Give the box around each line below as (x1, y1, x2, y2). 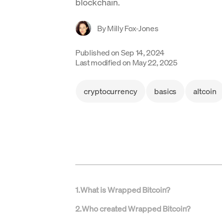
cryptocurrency (84, 86, 137, 97)
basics (154, 86, 177, 97)
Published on (75, 47, 120, 58)
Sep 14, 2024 (120, 47, 165, 58)
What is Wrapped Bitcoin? (80, 184, 170, 195)
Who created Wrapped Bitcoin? (82, 203, 190, 214)
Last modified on (75, 57, 131, 68)
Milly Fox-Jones (107, 23, 159, 34)
